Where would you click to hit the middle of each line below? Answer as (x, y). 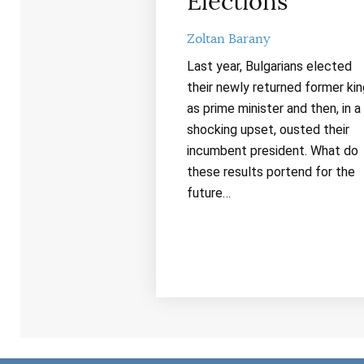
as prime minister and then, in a (273, 108)
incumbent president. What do (272, 150)
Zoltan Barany (228, 39)
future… (208, 193)
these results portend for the (271, 171)
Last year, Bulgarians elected (269, 66)
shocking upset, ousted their (268, 129)
